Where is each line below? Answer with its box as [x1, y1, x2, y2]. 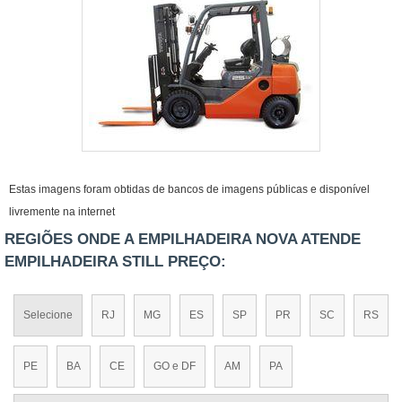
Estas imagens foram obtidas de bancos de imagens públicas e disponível [9, 183, 370, 197]
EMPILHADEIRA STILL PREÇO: [4, 253, 226, 271]
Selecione [23, 309, 73, 322]
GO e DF [153, 360, 196, 373]
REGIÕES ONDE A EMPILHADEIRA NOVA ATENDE [4, 231, 361, 249]
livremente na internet [9, 205, 115, 219]
